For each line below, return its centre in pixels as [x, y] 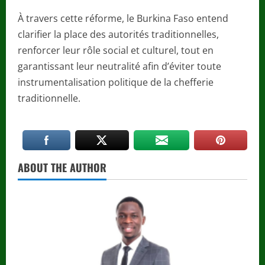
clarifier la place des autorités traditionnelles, [118, 34]
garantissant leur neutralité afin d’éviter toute [119, 66]
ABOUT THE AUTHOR [62, 167]
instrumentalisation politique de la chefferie [116, 82]
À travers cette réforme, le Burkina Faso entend [123, 18]
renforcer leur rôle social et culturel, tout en [116, 50]
